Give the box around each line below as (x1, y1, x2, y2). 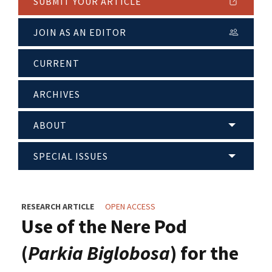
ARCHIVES (33, 88, 80, 101)
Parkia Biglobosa (28, 241, 170, 266)
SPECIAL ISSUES (33, 150, 108, 163)
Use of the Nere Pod (21, 214, 187, 239)
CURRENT (33, 57, 80, 70)
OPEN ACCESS (105, 201, 155, 212)
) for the (170, 241, 239, 266)
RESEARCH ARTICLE (21, 201, 94, 212)
